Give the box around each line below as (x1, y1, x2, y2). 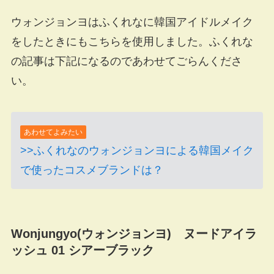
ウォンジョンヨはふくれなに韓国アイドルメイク (10, 15, 253, 28)
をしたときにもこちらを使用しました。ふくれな (10, 35, 253, 48)
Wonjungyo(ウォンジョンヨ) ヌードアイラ (10, 226, 257, 240)
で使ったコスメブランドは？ (20, 164, 163, 177)
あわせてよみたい (23, 128, 83, 137)
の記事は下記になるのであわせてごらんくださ (10, 54, 242, 67)
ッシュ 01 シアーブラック (10, 243, 154, 257)
